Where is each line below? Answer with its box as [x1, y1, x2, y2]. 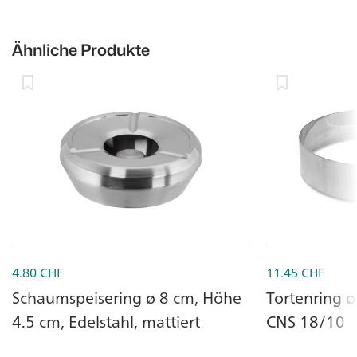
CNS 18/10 [265, 307, 345, 335]
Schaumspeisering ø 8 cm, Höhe [12, 283, 241, 312]
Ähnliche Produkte [12, 40, 150, 60]
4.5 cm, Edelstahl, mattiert [12, 307, 200, 335]
